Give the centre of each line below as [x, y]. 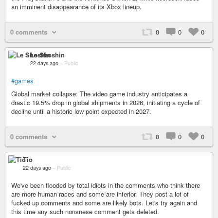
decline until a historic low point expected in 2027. [81, 111]
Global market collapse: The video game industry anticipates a [99, 94]
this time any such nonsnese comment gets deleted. [85, 211]
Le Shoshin [47, 55]
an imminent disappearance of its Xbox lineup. [76, 7]
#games [22, 81]
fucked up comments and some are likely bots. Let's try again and [104, 203]
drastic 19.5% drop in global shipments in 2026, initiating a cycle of [106, 102]
